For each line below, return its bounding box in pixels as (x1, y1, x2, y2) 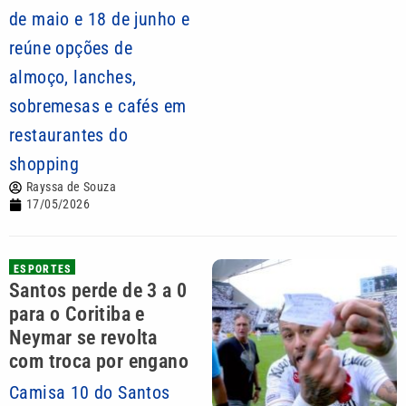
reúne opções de (9, 37, 133, 59)
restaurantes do (9, 124, 129, 146)
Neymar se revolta (9, 326, 158, 349)
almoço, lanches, (9, 66, 137, 88)
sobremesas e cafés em (9, 95, 187, 117)
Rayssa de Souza (26, 179, 116, 194)
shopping (9, 153, 80, 175)
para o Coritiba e (9, 303, 145, 325)
